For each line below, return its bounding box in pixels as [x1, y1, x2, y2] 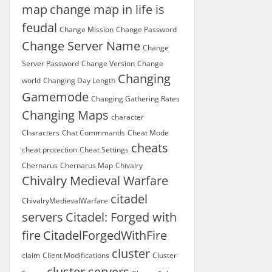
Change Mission [59, 24, 114, 35]
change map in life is [50, 1, 165, 18]
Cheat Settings [80, 144, 129, 155]
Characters [22, 127, 59, 138]
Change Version [81, 58, 135, 69]
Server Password [22, 58, 79, 69]
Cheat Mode [127, 127, 169, 138]
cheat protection [22, 144, 77, 155]
